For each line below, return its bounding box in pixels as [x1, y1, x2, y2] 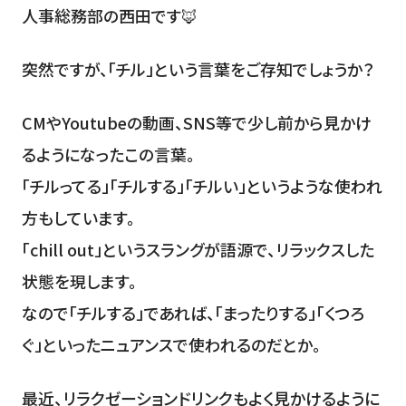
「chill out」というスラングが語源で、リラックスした [21, 237, 374, 261]
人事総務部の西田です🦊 [21, 4, 198, 28]
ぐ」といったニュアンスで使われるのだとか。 [21, 332, 321, 356]
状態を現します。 [21, 268, 137, 293]
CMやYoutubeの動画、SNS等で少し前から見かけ [21, 110, 372, 134]
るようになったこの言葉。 [21, 141, 195, 166]
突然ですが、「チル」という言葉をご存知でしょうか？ [21, 56, 374, 81]
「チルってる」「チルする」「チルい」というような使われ [21, 173, 382, 198]
